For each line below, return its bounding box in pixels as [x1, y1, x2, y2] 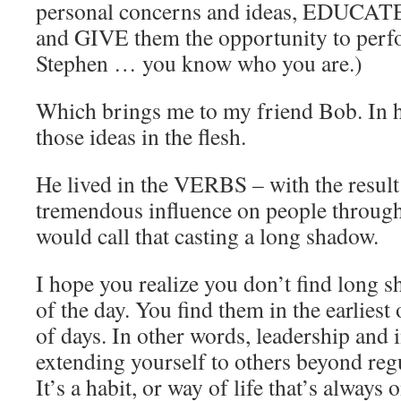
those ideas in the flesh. [36, 121, 246, 151]
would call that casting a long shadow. [36, 220, 379, 251]
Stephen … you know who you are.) [36, 47, 363, 78]
